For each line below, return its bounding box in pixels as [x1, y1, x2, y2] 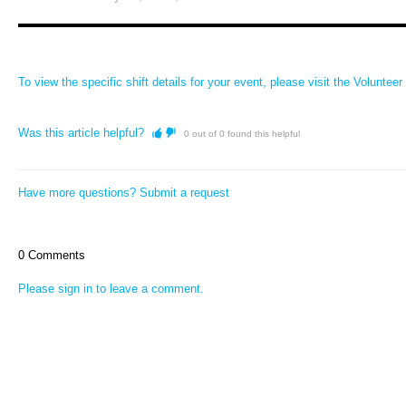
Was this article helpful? [18, 126, 144, 140]
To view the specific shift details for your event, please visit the [18, 75, 353, 89]
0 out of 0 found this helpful [184, 129, 300, 139]
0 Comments [18, 248, 85, 262]
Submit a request [140, 186, 229, 199]
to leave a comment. [92, 282, 204, 295]
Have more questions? [18, 186, 140, 199]
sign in [58, 282, 92, 295]
